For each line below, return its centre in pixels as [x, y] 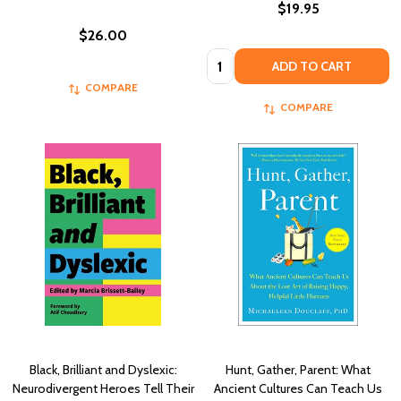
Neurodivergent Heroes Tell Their [103, 389]
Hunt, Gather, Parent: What [298, 370]
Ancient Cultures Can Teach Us [298, 389]
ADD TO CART [312, 67]
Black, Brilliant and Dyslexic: [103, 370]
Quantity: [235, 59]
